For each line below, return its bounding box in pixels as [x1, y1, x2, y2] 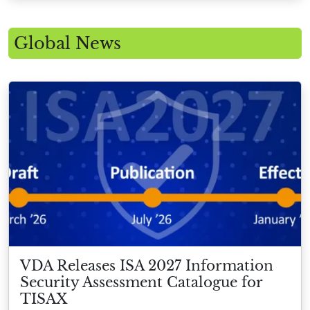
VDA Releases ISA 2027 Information [20, 257, 273, 274]
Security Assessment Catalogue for [20, 273, 262, 291]
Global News [14, 33, 121, 55]
